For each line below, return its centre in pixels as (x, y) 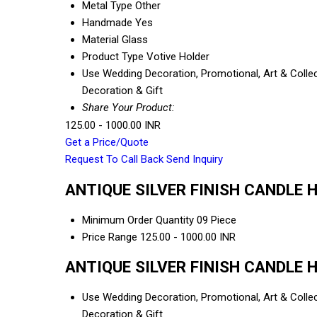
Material (100, 40)
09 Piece (217, 220)
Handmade (107, 23)
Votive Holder (178, 57)
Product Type (113, 57)
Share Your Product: (128, 108)
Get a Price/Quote (107, 143)
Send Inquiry (195, 160)
